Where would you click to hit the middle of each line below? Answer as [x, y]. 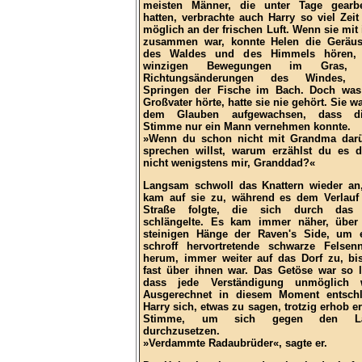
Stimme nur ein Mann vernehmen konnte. [247, 127]
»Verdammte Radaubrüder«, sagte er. [235, 343]
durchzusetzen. [181, 331]
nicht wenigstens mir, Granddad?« [229, 163]
